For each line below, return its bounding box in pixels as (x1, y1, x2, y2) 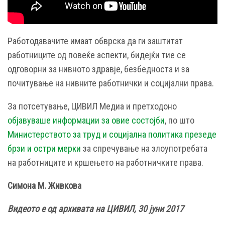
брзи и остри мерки (8, 143, 81, 154)
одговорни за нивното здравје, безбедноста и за (8, 64, 189, 75)
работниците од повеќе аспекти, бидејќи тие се (8, 50, 186, 61)
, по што (165, 115, 194, 126)
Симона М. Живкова (8, 180, 81, 191)
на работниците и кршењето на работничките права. (8, 157, 203, 168)
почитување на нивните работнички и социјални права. (8, 78, 214, 89)
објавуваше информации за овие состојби (8, 115, 165, 126)
